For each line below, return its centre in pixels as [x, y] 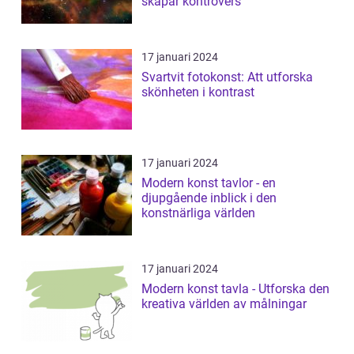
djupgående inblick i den [209, 198]
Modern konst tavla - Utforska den [235, 288]
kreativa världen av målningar [224, 303]
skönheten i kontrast [198, 92]
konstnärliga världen [198, 213]
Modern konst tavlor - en [209, 183]
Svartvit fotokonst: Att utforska [227, 77]
